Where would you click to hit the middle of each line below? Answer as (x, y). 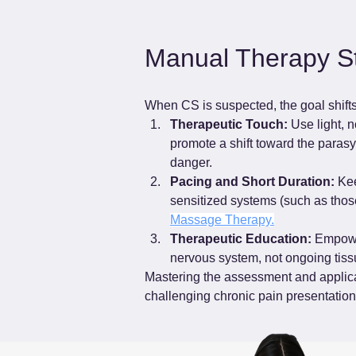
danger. (191, 163)
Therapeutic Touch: (229, 125)
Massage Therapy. (222, 220)
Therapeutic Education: (241, 239)
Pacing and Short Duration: (252, 182)
